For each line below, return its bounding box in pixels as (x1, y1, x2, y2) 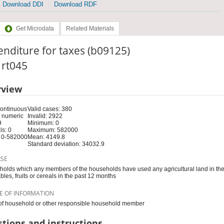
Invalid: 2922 (27, 112, 62, 119)
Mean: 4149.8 (27, 133, 65, 140)
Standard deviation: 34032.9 (27, 140, 104, 147)
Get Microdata (15, 25, 54, 32)
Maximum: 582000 (27, 126, 78, 133)
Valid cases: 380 (27, 105, 72, 112)
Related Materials (65, 25, 114, 32)
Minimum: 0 (27, 119, 59, 126)
